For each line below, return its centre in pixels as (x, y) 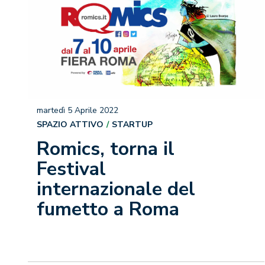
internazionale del (116, 189)
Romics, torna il (106, 149)
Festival (71, 169)
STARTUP (132, 125)
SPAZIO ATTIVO (70, 125)
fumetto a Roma (108, 209)
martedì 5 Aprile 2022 (77, 110)
